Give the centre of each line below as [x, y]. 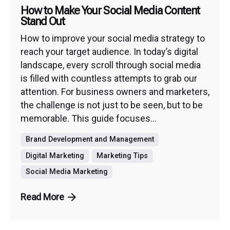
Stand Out [43, 22]
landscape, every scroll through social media [111, 65]
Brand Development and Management [90, 140]
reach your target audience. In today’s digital [109, 51]
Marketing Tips [122, 156]
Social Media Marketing [66, 172]
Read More [42, 197]
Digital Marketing [55, 156]
